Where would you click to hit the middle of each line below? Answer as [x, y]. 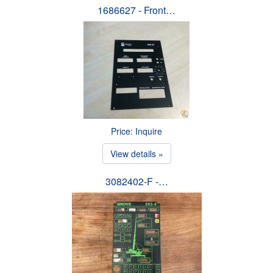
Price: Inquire [136, 131]
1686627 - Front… [136, 10]
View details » [136, 153]
